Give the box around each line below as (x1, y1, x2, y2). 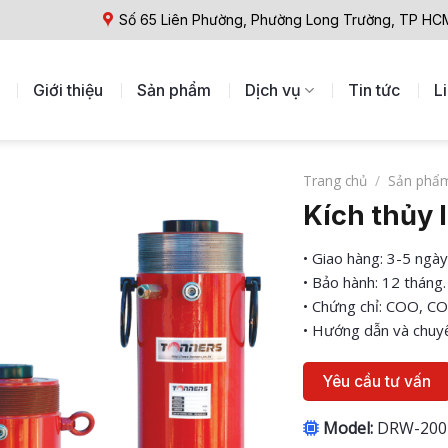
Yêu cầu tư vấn (322, 371, 432, 391)
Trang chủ (302, 171, 367, 190)
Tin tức (348, 80, 401, 100)
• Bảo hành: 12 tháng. (302, 272, 446, 293)
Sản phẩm (137, 80, 212, 100)
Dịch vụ (245, 80, 302, 100)
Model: (322, 417, 373, 440)
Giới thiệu (33, 80, 104, 100)
